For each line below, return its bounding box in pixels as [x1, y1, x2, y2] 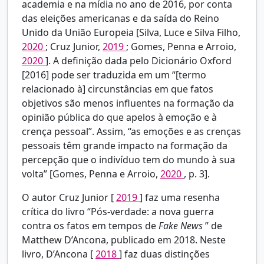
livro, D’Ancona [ [22, 247, 95, 261]
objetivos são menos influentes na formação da [22, 97, 234, 110]
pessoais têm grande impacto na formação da [22, 139, 227, 153]
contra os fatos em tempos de [22, 219, 159, 233]
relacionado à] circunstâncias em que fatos [22, 82, 213, 96]
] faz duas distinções [119, 247, 210, 261]
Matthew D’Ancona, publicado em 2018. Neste [22, 233, 226, 247]
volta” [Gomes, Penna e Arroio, [22, 167, 160, 181]
